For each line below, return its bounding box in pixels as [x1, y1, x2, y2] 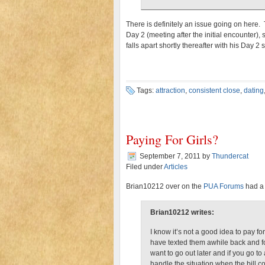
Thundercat [212, 152, 248, 160]
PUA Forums [203, 182, 244, 190]
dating [244, 86, 264, 95]
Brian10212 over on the [126, 182, 203, 190]
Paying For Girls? [126, 131, 218, 148]
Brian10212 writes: [150, 208, 214, 216]
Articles [164, 163, 188, 171]
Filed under [126, 163, 164, 171]
